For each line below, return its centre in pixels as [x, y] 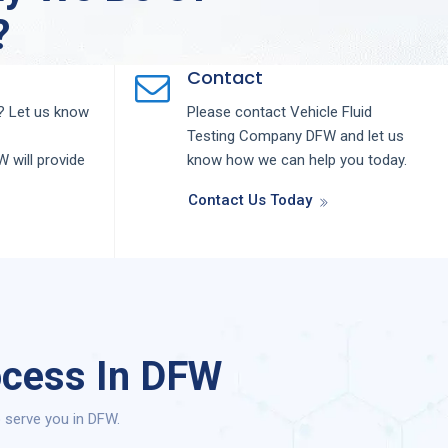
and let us [371, 136]
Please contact [238, 112]
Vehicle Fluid [330, 112]
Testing [212, 136]
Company [272, 136]
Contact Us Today [249, 200]
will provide [48, 160]
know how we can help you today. [296, 160]
